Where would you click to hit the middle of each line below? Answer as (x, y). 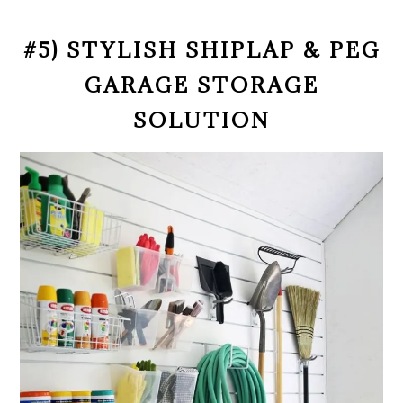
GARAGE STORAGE (201, 85)
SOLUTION (201, 120)
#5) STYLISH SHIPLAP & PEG (201, 50)
